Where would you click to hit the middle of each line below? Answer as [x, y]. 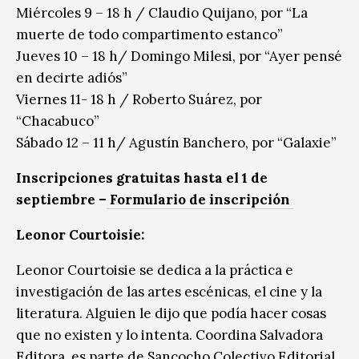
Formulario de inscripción [200, 199]
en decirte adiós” [72, 77]
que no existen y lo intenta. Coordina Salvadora [169, 335]
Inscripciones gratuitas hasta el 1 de [142, 177]
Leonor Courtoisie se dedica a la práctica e [155, 270]
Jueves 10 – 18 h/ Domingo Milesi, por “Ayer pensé [179, 56]
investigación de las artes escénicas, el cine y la [169, 291]
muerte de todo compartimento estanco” [149, 34]
